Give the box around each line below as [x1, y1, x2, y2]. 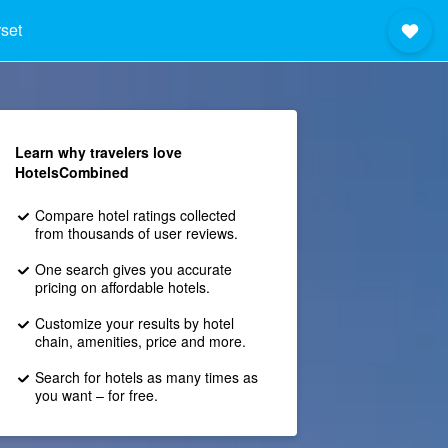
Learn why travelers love [14, 142, 182, 162]
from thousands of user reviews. [34, 223, 238, 243]
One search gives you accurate [34, 259, 232, 279]
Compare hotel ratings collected [34, 205, 236, 225]
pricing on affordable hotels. [34, 277, 210, 297]
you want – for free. [34, 385, 158, 405]
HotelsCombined [14, 162, 129, 182]
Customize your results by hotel [34, 313, 234, 333]
